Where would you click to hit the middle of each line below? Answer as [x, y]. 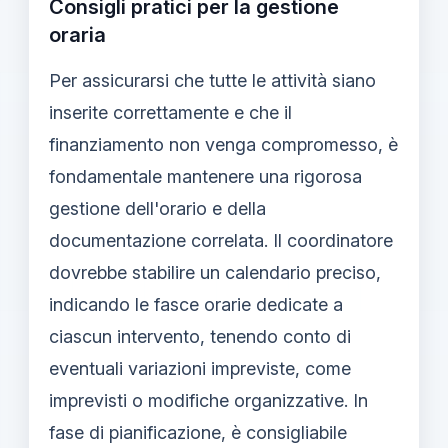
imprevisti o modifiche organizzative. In [208, 400]
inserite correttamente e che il [170, 112]
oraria [77, 34]
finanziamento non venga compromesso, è [223, 144]
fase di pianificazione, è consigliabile [198, 432]
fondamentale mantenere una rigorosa [205, 176]
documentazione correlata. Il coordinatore [221, 240]
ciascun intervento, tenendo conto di [200, 336]
